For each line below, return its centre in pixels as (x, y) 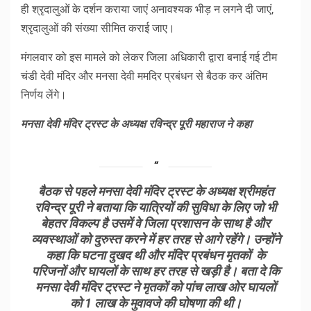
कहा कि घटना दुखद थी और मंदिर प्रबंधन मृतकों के (155, 255)
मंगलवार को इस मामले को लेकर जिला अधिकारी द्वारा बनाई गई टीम (149, 58)
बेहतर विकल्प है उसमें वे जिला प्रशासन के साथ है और (155, 224)
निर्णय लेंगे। (44, 95)
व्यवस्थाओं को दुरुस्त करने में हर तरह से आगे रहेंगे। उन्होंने (155, 239)
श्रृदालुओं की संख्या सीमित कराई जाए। (98, 28)
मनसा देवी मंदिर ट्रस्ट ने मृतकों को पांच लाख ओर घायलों (155, 287)
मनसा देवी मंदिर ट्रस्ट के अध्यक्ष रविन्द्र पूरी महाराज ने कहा (138, 124)
